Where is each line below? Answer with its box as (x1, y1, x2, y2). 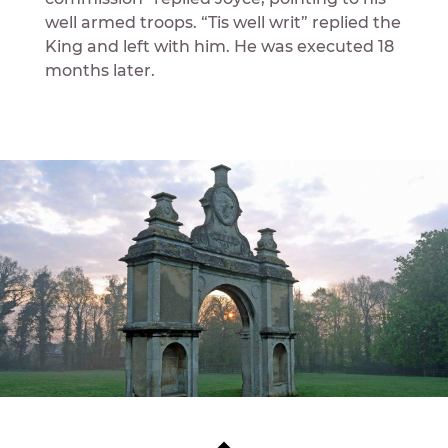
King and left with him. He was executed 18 (44, 36, 394, 56)
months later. (44, 60, 155, 80)
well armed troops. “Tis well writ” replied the (44, 12, 401, 32)
